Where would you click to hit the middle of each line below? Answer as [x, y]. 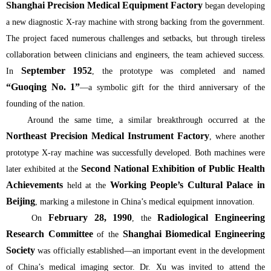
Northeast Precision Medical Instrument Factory [108, 135]
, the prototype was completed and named [178, 71]
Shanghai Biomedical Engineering [194, 233]
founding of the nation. [46, 103]
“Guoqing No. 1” [43, 87]
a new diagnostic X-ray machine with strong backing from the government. [135, 22]
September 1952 [56, 70]
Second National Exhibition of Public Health [173, 168]
